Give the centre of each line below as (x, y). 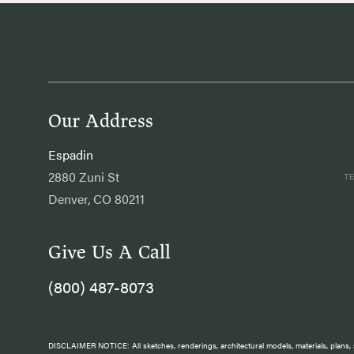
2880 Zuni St (84, 177)
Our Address (101, 121)
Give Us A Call (109, 252)
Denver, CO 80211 (96, 199)
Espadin (71, 154)
